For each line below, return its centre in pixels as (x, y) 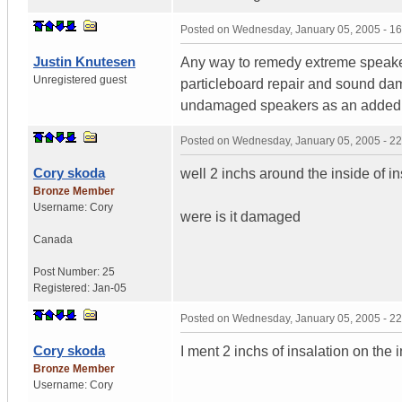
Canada (53, 239)
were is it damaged (240, 216)
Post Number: (68, 271)
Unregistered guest (80, 79)
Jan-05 (109, 288)
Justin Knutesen (84, 61)
